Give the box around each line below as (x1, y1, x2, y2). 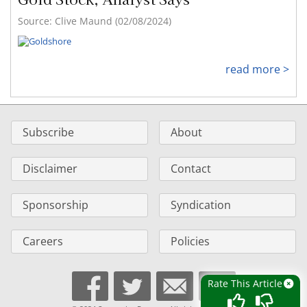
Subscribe (23, 124, 74, 140)
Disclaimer (23, 160, 77, 176)
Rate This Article (208, 277, 282, 290)
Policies (171, 233, 210, 249)
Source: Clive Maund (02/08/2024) (18, 14, 171, 28)
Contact (171, 160, 211, 176)
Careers (23, 233, 63, 249)
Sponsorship (23, 197, 88, 212)
